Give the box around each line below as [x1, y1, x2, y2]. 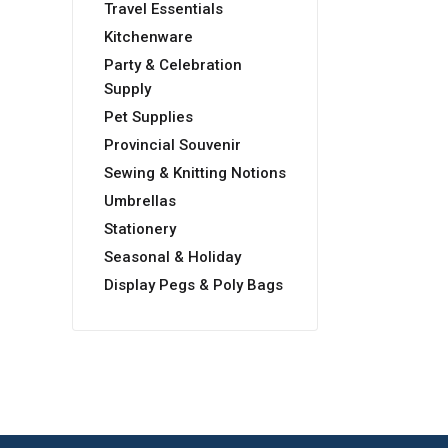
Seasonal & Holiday [104, 248, 241, 267]
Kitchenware [104, 28, 193, 47]
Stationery [104, 220, 176, 239]
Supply [104, 80, 151, 99]
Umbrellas [104, 192, 176, 211]
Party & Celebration [104, 56, 242, 75]
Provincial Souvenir [104, 136, 241, 155]
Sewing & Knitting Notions [104, 164, 286, 183]
